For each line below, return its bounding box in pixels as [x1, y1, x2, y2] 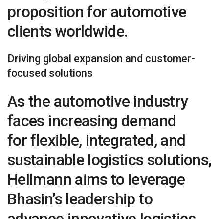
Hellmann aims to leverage [7, 170, 185, 189]
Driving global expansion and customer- [7, 52, 195, 65]
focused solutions [7, 67, 93, 80]
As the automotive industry [7, 91, 188, 110]
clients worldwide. [7, 22, 128, 41]
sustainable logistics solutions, [7, 150, 212, 169]
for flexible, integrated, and [7, 131, 186, 150]
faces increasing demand [7, 111, 176, 130]
